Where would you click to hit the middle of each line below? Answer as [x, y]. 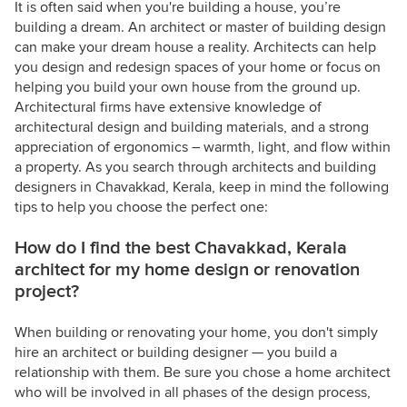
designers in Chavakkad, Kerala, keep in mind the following [202, 188]
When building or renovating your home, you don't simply [196, 333]
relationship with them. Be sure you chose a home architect [203, 373]
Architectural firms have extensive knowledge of [168, 108]
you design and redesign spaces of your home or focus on [198, 68]
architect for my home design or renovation [187, 270]
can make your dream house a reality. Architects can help [195, 48]
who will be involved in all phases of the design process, [193, 393]
